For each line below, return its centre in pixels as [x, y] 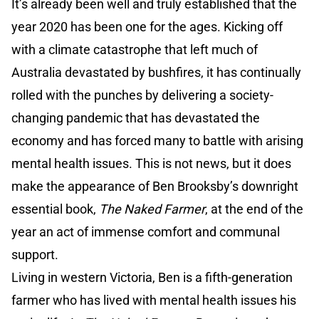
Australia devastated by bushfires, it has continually [156, 73]
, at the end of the [254, 209]
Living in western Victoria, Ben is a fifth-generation [152, 278]
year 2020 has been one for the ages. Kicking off [147, 27]
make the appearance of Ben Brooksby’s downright [155, 187]
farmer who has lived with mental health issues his [154, 300]
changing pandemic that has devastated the [136, 118]
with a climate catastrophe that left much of [135, 50]
